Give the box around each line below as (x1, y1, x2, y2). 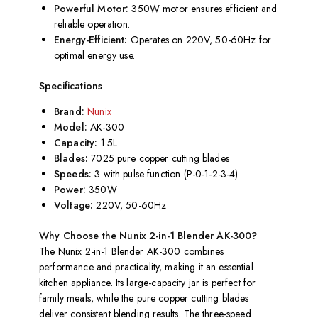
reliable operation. (54, 16, 130, 31)
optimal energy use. (54, 48, 135, 62)
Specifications (39, 78, 103, 93)
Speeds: (54, 166, 92, 181)
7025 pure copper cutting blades (88, 150, 229, 165)
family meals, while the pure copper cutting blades (39, 290, 249, 305)
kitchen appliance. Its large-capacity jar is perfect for (39, 275, 256, 290)
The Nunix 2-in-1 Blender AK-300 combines (39, 243, 224, 258)
